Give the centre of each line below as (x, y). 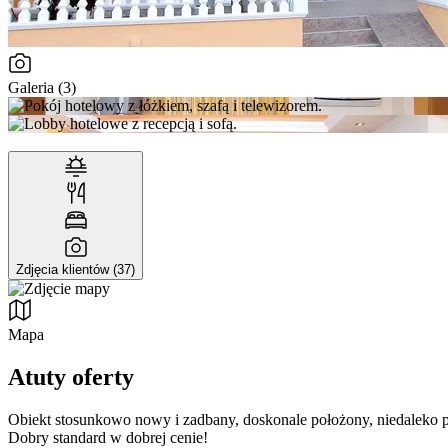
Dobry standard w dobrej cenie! (108, 437)
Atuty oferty (71, 377)
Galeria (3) (42, 88)
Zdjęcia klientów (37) (75, 270)
